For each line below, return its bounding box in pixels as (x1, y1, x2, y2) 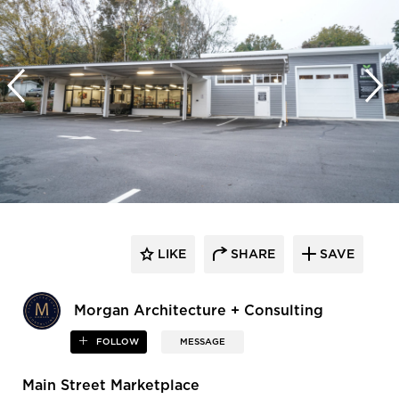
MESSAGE (180, 338, 226, 347)
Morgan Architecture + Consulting (74, 304, 323, 319)
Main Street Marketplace (22, 379, 199, 394)
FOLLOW (94, 338, 140, 347)
